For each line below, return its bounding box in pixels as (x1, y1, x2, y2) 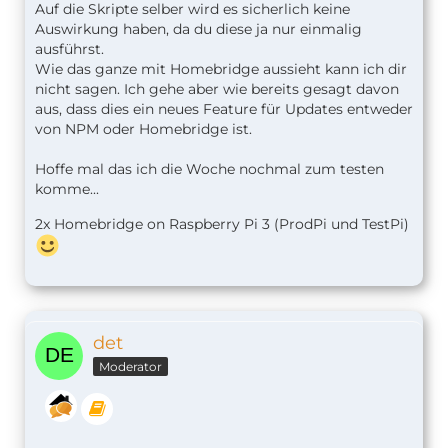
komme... (35, 180, 99, 199)
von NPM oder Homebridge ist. (35, 120, 252, 139)
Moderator (99, 359, 162, 375)
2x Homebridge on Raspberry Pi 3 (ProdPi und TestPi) (35, 215, 409, 234)
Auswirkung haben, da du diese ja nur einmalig (35, 20, 362, 39)
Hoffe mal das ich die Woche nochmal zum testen (35, 160, 384, 179)
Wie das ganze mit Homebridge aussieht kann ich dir (35, 60, 407, 79)
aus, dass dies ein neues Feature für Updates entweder (35, 100, 413, 119)
